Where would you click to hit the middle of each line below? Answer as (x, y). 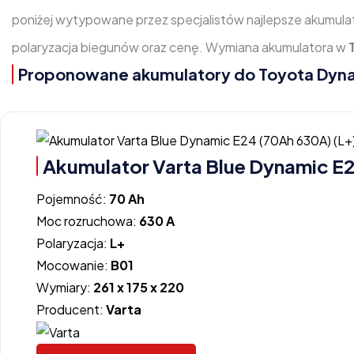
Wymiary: (65, 287)
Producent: (71, 309)
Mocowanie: (73, 265)
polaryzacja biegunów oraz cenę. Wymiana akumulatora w (180, 47)
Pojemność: (73, 198)
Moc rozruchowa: (88, 220)
